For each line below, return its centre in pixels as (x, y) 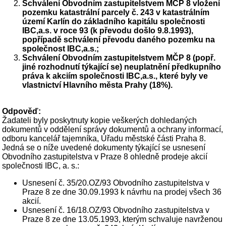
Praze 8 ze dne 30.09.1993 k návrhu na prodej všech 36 (122, 192)
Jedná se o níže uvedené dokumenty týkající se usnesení (104, 148)
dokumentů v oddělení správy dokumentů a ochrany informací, (113, 130)
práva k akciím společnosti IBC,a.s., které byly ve (115, 76)
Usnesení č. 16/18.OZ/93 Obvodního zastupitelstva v (116, 210)
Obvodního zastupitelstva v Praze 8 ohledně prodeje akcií (105, 157)
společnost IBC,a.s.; (61, 49)
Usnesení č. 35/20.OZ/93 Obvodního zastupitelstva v (116, 183)
